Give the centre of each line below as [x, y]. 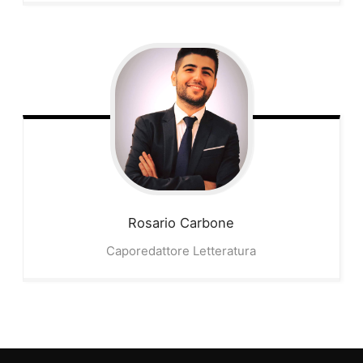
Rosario [152, 222]
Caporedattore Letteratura [181, 250]
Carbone [207, 222]
